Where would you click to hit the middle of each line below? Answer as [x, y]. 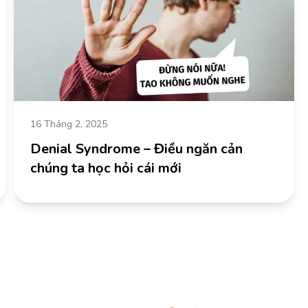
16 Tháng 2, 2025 [69, 124]
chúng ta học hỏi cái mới [106, 168]
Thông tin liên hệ [218, 278]
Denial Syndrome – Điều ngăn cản [136, 148]
